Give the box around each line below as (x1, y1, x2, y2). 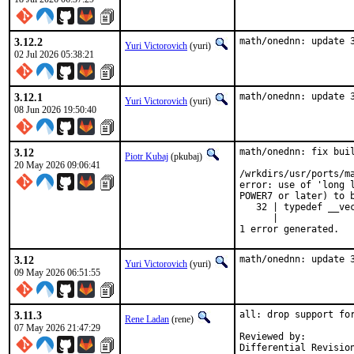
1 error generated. (239, 224, 339, 235)
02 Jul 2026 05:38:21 (14, 49, 94, 60)
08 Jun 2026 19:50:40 (14, 104, 96, 115)
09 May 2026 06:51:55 (14, 267, 100, 278)
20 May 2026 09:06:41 (14, 160, 100, 171)
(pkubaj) (168, 151, 205, 162)
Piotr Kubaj (125, 151, 168, 162)
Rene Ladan (125, 314, 169, 325)
